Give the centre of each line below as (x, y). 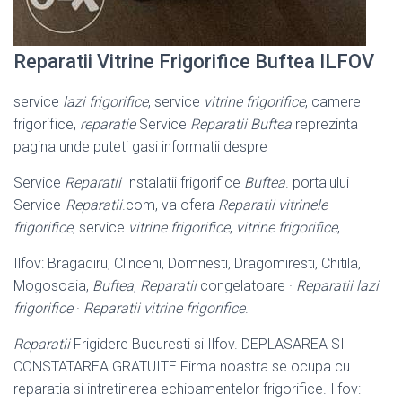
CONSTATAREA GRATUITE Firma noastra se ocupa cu (182, 366)
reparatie (108, 124)
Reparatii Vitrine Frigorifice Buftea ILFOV (194, 61)
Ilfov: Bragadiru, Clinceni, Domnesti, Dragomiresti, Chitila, (187, 263)
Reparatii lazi (337, 285)
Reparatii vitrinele (273, 205)
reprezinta (325, 124)
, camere (333, 101)
